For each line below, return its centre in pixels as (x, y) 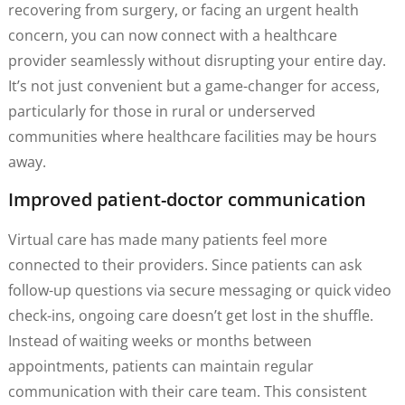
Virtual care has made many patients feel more (167, 240)
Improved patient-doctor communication (187, 200)
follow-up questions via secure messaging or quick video (199, 291)
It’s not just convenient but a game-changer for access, (193, 85)
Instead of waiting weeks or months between (160, 341)
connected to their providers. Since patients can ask (184, 265)
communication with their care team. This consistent (187, 392)
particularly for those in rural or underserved (161, 111)
